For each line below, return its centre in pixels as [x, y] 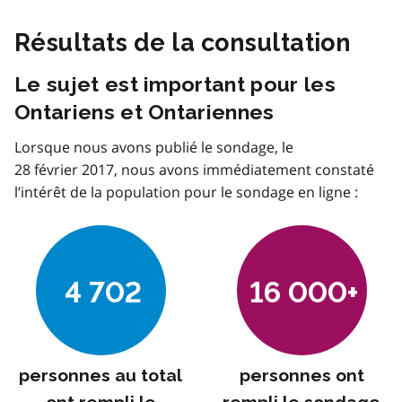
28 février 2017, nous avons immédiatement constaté [194, 169]
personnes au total [100, 375]
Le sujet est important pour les [175, 83]
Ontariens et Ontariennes [144, 111]
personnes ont [301, 375]
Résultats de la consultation [183, 42]
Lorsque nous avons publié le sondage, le [154, 147]
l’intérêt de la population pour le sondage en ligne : [186, 192]
